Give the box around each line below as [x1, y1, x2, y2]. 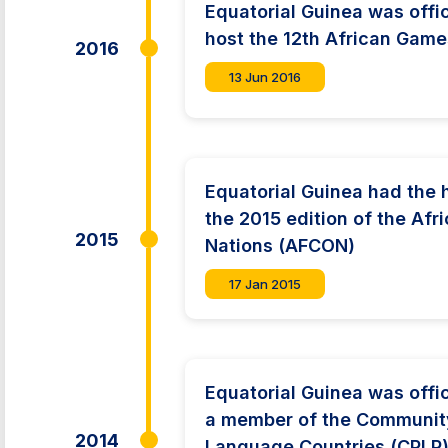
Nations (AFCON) [205, 235, 356, 256]
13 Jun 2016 [229, 68, 302, 85]
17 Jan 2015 [229, 275, 302, 292]
